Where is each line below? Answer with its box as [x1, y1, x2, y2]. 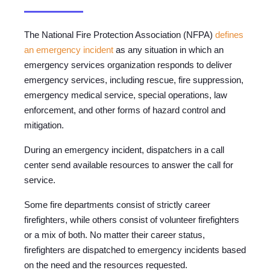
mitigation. [24, 119, 64, 130]
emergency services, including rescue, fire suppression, [24, 74, 243, 85]
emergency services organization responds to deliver [24, 59, 232, 70]
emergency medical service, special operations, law [24, 89, 227, 100]
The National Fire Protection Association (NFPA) [24, 29, 215, 40]
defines [215, 29, 243, 40]
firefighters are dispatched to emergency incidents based [24, 244, 246, 255]
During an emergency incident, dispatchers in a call [24, 144, 224, 155]
